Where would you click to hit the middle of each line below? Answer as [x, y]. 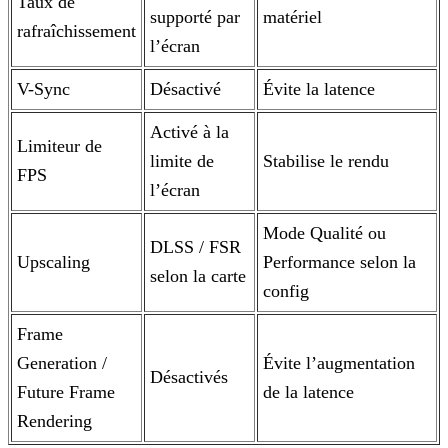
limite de [182, 161]
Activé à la [189, 132]
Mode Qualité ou [324, 233]
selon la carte [198, 276]
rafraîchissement [76, 31]
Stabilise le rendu [326, 161]
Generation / [62, 363]
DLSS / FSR [195, 247]
